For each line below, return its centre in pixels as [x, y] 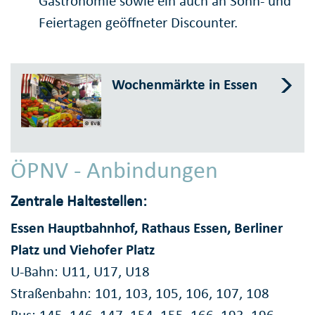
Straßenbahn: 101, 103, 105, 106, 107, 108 [140, 294]
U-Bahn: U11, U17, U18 [80, 272]
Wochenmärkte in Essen [185, 84]
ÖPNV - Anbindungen [114, 170]
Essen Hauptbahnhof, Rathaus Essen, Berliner [147, 228]
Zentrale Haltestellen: [79, 200]
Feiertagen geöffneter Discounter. [138, 22]
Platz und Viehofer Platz [83, 250]
